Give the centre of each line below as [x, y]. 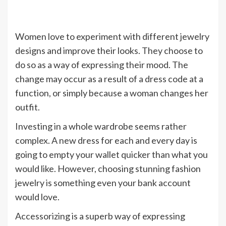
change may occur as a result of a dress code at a [109, 79]
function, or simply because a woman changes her [112, 93]
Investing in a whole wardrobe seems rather [101, 126]
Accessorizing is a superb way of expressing [100, 216]
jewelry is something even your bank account [103, 183]
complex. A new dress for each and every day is [106, 140]
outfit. [28, 107]
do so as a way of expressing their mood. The [102, 65]
